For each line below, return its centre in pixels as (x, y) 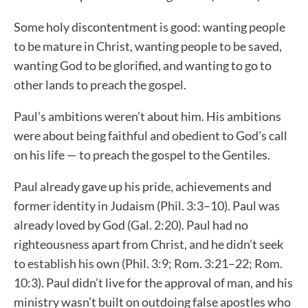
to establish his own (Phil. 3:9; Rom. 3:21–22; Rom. (148, 264)
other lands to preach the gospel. (100, 85)
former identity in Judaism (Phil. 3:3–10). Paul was (147, 206)
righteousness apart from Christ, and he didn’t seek (148, 244)
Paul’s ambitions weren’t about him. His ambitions (147, 117)
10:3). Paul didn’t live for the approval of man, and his (153, 283)
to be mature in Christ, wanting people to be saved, (148, 46)
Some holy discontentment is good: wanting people (150, 27)
